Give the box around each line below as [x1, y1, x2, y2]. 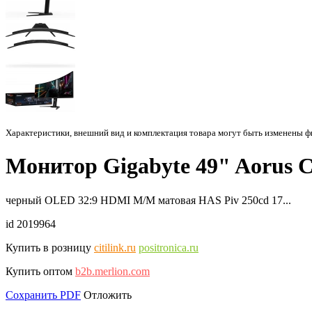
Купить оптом [6, 265, 72, 277]
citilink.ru [94, 241, 136, 253]
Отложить [84, 288, 132, 301]
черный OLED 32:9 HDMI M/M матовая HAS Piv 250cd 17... [6, 194, 291, 206]
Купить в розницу [6, 241, 91, 253]
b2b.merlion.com [75, 265, 150, 277]
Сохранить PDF [6, 288, 81, 301]
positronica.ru [139, 241, 198, 253]
